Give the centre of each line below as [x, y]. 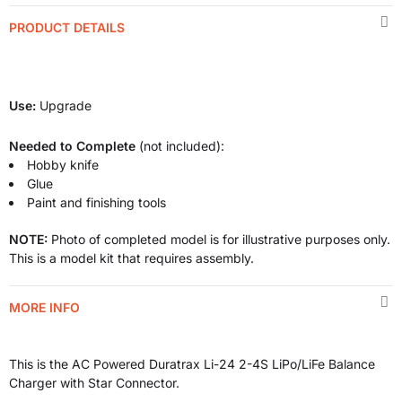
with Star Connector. [120, 383]
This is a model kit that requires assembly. [131, 258]
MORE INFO [44, 307]
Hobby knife [63, 165]
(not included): [180, 146]
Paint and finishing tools [96, 202]
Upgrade [66, 105]
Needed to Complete [72, 146]
